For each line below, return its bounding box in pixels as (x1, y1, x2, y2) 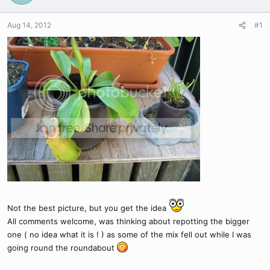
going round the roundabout (7, 243, 117, 253)
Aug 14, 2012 (7, 20, 51, 30)
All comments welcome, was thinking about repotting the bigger (7, 216, 250, 226)
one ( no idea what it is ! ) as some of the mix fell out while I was (7, 230, 251, 239)
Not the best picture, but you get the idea (7, 203, 169, 213)
